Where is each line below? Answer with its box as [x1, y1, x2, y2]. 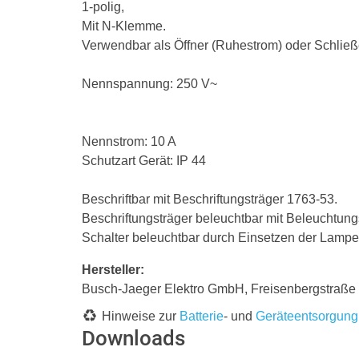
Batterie [179, 309, 224, 323]
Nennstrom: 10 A [82, 135, 176, 148]
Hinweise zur [102, 309, 179, 323]
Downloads [82, 326, 185, 350]
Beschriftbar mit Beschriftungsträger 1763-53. [82, 192, 337, 206]
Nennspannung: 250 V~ [82, 77, 217, 91]
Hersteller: [82, 263, 144, 276]
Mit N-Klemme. [82, 19, 166, 33]
